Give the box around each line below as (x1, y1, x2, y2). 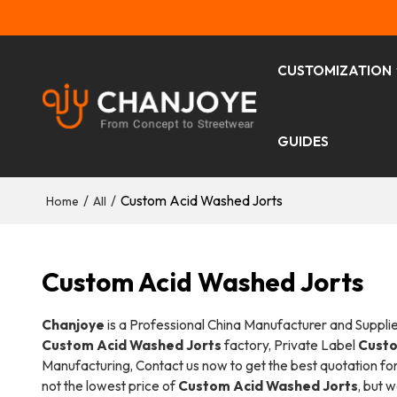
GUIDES (277, 133, 330, 150)
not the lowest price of (41, 377, 178, 394)
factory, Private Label (221, 336, 358, 354)
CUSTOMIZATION (277, 62, 393, 79)
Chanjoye (41, 315, 105, 333)
